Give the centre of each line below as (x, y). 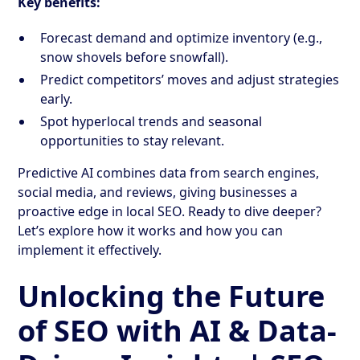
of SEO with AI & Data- (178, 330)
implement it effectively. (90, 250)
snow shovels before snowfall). (135, 57)
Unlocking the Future (172, 296)
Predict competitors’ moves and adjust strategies (190, 79)
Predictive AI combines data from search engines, (169, 172)
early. (57, 98)
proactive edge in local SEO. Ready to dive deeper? (170, 211)
